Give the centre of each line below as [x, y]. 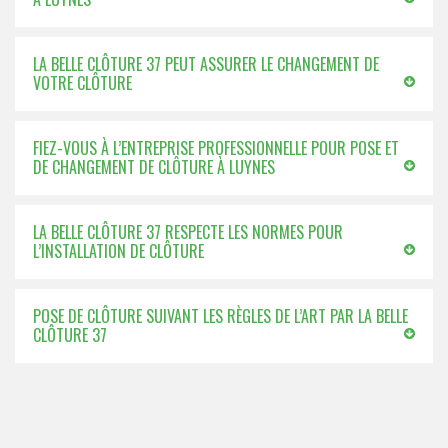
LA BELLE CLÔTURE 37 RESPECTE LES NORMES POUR [188, 232]
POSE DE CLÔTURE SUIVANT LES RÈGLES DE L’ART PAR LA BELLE [220, 316]
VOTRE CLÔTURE [82, 83]
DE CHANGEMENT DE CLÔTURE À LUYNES [154, 167]
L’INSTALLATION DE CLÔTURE [118, 251]
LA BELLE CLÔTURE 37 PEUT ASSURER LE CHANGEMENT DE [206, 64]
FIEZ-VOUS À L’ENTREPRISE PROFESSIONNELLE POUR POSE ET [216, 148]
